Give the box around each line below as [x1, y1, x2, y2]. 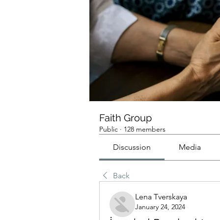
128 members [124, 125, 165, 134]
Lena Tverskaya [135, 192, 187, 201]
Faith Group [99, 112, 152, 124]
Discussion [113, 142, 151, 152]
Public [99, 125, 118, 134]
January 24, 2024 [135, 202, 185, 211]
